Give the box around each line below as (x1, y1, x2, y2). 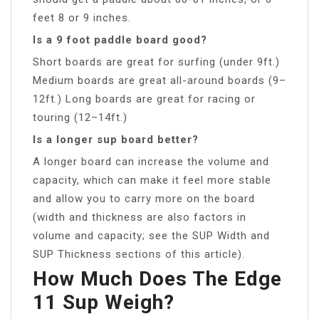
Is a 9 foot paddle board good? (33, 33, 207, 46)
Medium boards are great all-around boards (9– (33, 73, 286, 87)
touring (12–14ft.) (33, 110, 127, 124)
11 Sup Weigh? (33, 290, 174, 314)
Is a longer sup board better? (33, 132, 199, 146)
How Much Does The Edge (33, 266, 282, 291)
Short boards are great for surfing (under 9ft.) (33, 55, 280, 68)
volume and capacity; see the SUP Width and (33, 229, 270, 242)
